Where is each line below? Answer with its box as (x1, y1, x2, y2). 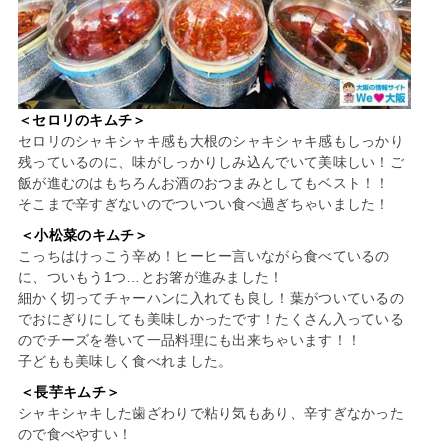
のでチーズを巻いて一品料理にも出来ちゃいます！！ (17, 332, 362, 349)
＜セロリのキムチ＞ (17, 112, 147, 129)
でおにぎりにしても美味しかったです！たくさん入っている (17, 311, 405, 328)
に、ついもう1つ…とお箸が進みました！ (17, 269, 284, 286)
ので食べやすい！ (17, 426, 133, 443)
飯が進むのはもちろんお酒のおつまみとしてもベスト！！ (17, 175, 390, 192)
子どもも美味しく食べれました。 (17, 353, 233, 370)
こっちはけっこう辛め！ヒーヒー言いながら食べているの (17, 248, 390, 265)
